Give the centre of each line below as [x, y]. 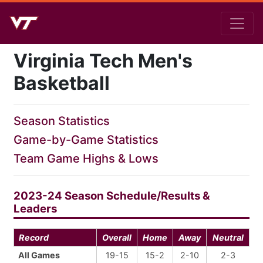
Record [34, 237]
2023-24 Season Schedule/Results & [112, 196]
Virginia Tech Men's [103, 61]
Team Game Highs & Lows [86, 159]
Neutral [228, 237]
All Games [39, 255]
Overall [117, 237]
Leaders [35, 209]
